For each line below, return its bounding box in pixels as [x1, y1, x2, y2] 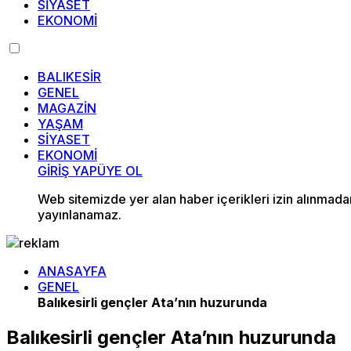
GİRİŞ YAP [38, 163, 97, 179]
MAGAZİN [38, 100, 96, 116]
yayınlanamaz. [38, 207, 121, 223]
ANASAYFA [38, 263, 107, 279]
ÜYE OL [97, 163, 143, 179]
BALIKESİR [38, 69, 101, 85]
